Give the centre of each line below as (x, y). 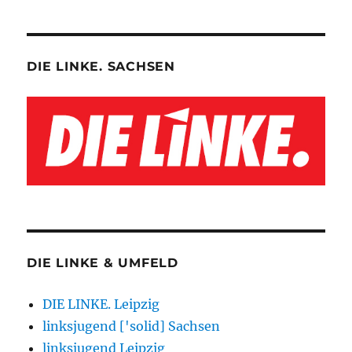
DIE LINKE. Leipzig (101, 304)
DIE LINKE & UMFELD (103, 262)
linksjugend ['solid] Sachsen (132, 326)
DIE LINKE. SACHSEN (101, 66)
